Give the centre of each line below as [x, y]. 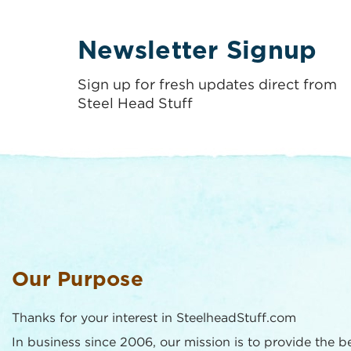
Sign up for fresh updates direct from [207, 85]
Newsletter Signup [197, 51]
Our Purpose [78, 279]
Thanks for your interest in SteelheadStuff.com [154, 318]
